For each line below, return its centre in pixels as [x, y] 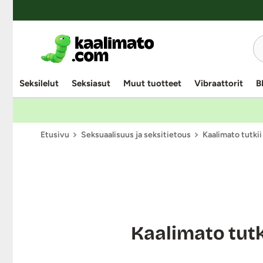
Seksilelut [39, 83]
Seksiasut [91, 83]
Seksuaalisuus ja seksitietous [136, 135]
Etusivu [55, 135]
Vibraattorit [219, 83]
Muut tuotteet [152, 83]
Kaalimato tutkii [232, 135]
